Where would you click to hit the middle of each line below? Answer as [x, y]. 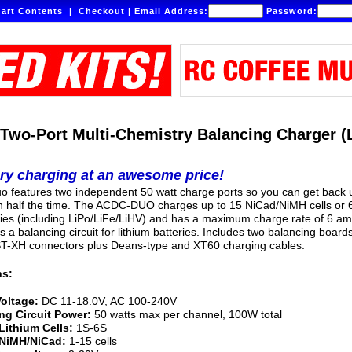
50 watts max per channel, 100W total [187, 315]
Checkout [102, 11]
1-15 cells [92, 341]
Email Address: [171, 11]
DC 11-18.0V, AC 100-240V [108, 301]
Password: [290, 11]
